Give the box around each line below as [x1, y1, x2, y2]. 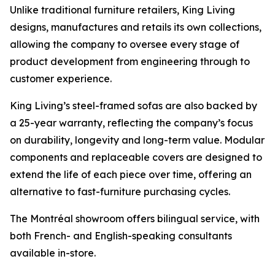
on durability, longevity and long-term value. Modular [10, 133, 265, 146]
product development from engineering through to [10, 55, 250, 68]
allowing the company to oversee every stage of [10, 37, 239, 50]
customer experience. [10, 72, 112, 85]
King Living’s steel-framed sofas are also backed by [10, 99, 257, 112]
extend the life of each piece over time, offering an [10, 168, 252, 180]
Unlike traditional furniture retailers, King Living [10, 3, 235, 16]
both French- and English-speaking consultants [10, 229, 232, 242]
